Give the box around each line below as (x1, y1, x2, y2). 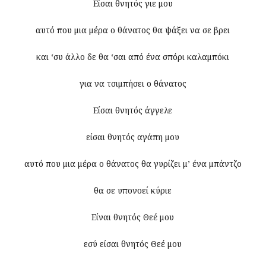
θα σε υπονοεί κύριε (94, 185, 172, 197)
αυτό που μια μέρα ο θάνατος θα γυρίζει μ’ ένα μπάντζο (24, 158, 242, 170)
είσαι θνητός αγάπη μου (86, 131, 180, 143)
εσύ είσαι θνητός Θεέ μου (84, 238, 182, 250)
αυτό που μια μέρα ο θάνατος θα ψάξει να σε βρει (36, 24, 230, 36)
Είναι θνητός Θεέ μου (91, 211, 175, 223)
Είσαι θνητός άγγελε (93, 104, 173, 116)
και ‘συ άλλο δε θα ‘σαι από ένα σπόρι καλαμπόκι (36, 51, 230, 63)
